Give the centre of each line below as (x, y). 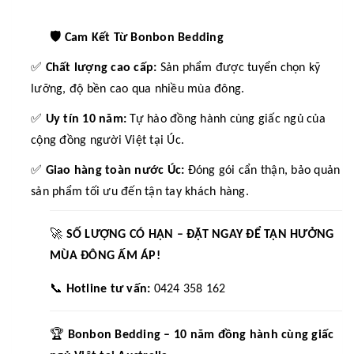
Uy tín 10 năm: (86, 119)
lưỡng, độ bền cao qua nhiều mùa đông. (138, 89)
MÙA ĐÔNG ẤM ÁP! (105, 256)
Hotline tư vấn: (108, 289)
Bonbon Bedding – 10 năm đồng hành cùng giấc (201, 335)
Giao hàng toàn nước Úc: (115, 170)
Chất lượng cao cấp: (101, 68)
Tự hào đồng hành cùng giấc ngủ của (226, 119)
